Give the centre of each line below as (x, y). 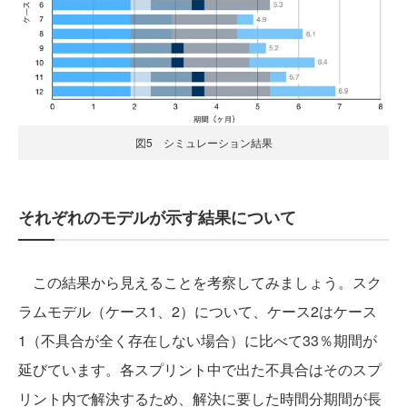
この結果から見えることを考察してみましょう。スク (200, 282)
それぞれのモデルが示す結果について (157, 217)
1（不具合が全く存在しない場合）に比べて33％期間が (198, 340)
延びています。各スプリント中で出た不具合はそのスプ (200, 369)
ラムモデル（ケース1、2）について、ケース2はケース (198, 311)
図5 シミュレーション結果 (203, 142)
